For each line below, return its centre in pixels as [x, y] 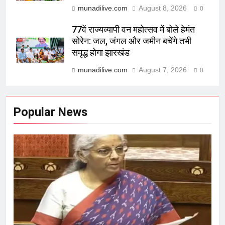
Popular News [50, 112]
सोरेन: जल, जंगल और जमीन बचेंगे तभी [132, 41]
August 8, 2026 [163, 8]
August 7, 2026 [163, 70]
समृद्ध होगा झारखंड [101, 53]
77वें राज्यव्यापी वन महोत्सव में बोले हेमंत [133, 30]
